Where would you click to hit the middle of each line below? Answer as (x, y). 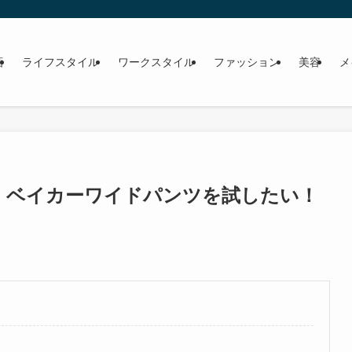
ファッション (247, 62)
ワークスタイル (156, 62)
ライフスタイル (60, 62)
